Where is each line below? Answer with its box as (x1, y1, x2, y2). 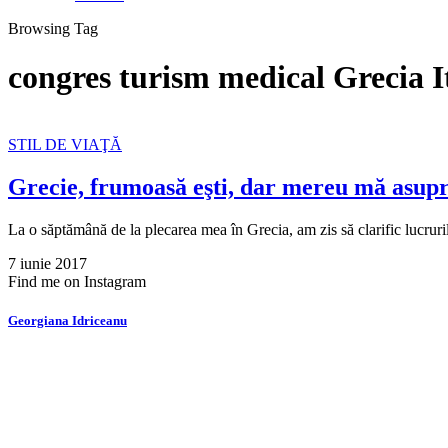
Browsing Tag (8, 20, 98, 37)
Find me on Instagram (8, 272, 146, 290)
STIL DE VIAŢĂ (8, 135, 122, 153)
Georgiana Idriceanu (8, 312, 127, 328)
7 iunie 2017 (8, 254, 87, 272)
